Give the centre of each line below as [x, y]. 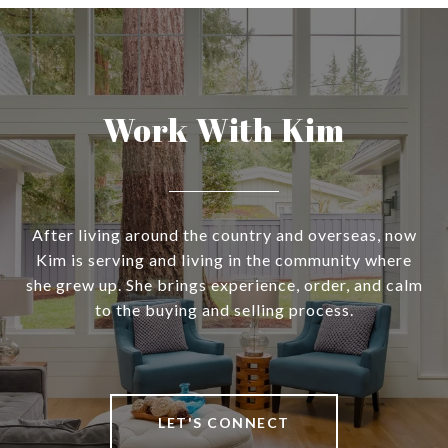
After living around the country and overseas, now [224, 235]
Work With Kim [224, 130]
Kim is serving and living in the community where [224, 260]
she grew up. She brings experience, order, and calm [224, 285]
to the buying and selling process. [224, 310]
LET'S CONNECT [224, 423]
